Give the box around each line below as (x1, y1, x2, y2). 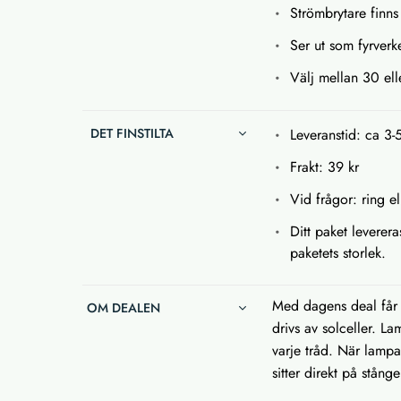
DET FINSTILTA (87, 124, 174, 143)
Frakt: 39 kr (290, 157, 360, 178)
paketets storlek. (290, 243, 387, 264)
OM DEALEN (87, 299, 160, 318)
